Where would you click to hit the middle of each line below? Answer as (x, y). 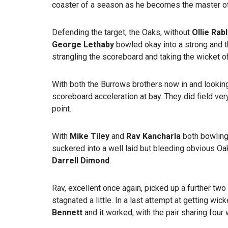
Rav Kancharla (154, 136)
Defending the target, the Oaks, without (122, 32)
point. (62, 109)
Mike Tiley (90, 136)
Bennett (67, 212)
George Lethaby (83, 45)
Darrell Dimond (81, 161)
